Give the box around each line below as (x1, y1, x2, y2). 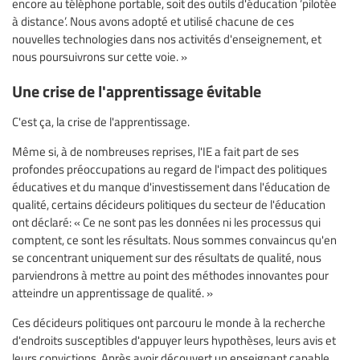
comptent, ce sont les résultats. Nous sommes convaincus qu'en (12, 231, 337, 247)
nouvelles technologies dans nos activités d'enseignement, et (12, 30, 321, 47)
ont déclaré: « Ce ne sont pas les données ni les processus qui (12, 213, 321, 230)
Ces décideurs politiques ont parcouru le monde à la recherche (12, 313, 325, 330)
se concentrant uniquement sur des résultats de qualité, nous (12, 248, 321, 265)
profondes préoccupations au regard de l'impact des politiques (12, 160, 327, 177)
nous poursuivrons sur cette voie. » (12, 47, 187, 64)
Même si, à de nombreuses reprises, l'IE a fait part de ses (12, 142, 299, 159)
